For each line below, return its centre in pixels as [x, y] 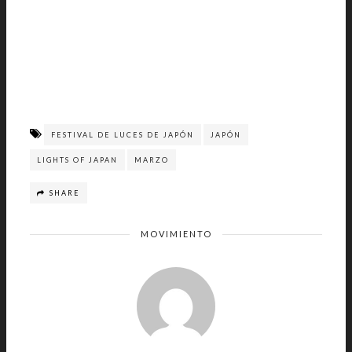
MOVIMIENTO [176, 234]
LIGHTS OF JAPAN [77, 160]
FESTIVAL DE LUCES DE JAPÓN [123, 135]
